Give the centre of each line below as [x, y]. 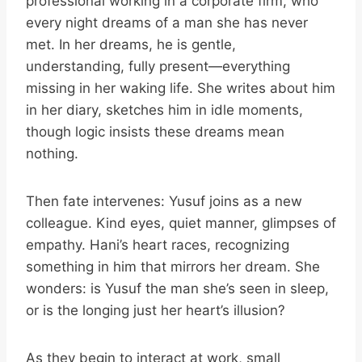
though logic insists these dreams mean [155, 132]
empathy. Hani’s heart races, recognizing [158, 245]
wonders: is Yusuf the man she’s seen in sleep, [177, 288]
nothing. [52, 154]
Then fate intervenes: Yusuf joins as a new [164, 201]
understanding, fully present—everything [158, 66]
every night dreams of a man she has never [167, 23]
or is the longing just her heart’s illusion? [156, 310]
